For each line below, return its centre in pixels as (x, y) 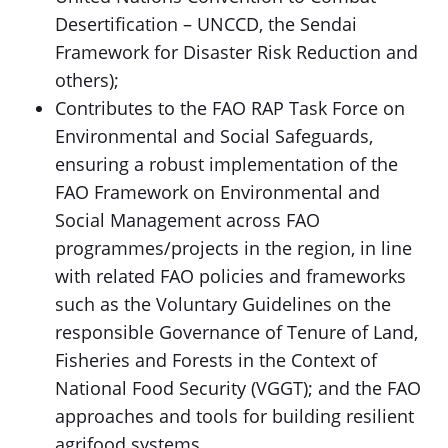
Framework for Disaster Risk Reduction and (236, 52)
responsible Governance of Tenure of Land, (236, 332)
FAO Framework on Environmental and (217, 192)
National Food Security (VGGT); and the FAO (238, 388)
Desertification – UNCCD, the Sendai (206, 24)
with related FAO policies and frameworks (230, 276)
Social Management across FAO (187, 220)
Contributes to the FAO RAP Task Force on (230, 108)
